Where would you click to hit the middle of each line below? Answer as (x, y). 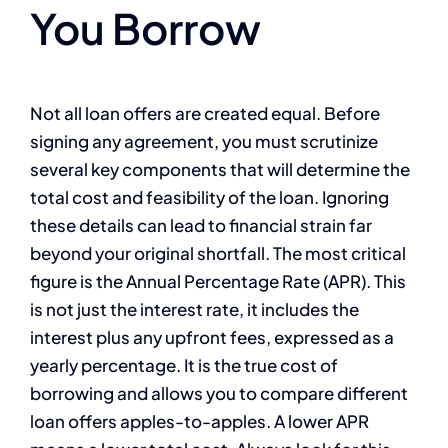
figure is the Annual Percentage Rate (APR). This (218, 280)
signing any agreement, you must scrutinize (204, 140)
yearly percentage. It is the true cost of (184, 364)
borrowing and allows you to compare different (219, 392)
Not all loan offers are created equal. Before (205, 112)
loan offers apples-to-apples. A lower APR (199, 420)
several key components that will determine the (220, 168)
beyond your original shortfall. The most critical (218, 252)
